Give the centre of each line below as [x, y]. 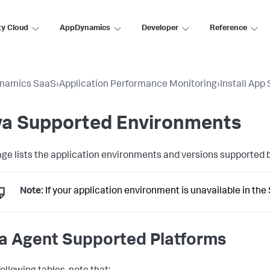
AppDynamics [85, 28]
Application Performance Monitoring [138, 85]
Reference [228, 28]
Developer [160, 28]
